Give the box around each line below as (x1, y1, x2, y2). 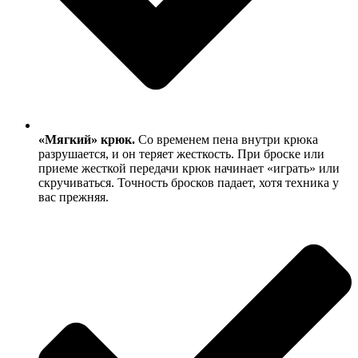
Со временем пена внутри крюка (135, 132, 318, 146)
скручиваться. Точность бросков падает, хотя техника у (38, 175, 339, 189)
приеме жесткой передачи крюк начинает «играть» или (38, 161, 340, 175)
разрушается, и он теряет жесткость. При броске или (38, 146, 324, 161)
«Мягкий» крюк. (38, 132, 135, 146)
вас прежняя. (38, 189, 109, 204)
